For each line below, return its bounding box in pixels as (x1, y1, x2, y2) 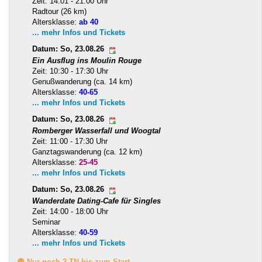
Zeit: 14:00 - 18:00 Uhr (32, 207, 108, 216)
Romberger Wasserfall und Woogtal (32, 126, 161, 136)
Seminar (32, 218, 60, 227)
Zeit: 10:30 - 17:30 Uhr (32, 67, 108, 76)
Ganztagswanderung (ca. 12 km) (32, 147, 142, 157)
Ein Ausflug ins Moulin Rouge (32, 56, 142, 65)
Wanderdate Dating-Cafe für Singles (32, 196, 161, 206)
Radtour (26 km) (32, 7, 87, 16)
